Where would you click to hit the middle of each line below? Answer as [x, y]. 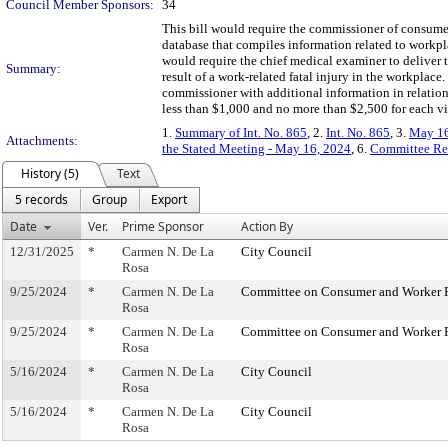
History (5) [50, 173]
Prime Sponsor [163, 226]
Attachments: [42, 140]
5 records [41, 199]
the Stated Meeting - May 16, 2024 [256, 148]
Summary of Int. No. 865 [241, 132]
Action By [267, 226]
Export [169, 199]
